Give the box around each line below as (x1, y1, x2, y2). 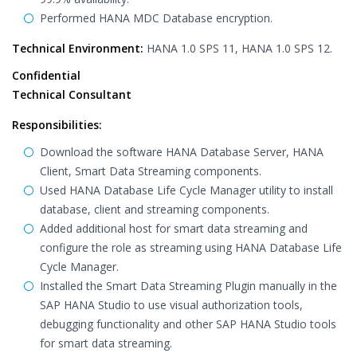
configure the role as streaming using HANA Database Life (40, 240, 342, 255)
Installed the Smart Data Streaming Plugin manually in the (40, 278, 337, 293)
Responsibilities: (12, 117, 102, 132)
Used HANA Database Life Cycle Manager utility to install (40, 182, 333, 198)
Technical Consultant (12, 87, 131, 102)
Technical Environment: (12, 41, 143, 56)
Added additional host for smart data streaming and (40, 221, 308, 236)
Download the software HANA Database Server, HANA (40, 144, 324, 159)
